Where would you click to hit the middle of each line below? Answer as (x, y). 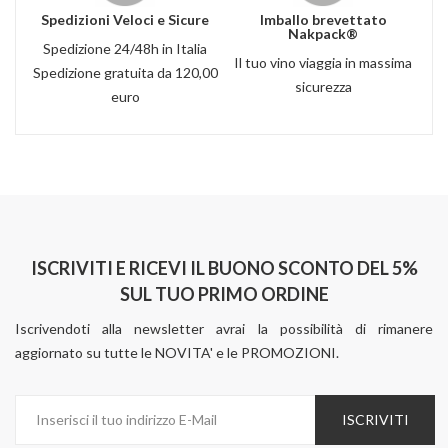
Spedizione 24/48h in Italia (125, 48)
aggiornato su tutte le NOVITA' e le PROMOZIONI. (177, 352)
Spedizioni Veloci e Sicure (125, 19)
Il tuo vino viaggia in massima (323, 62)
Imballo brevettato (323, 19)
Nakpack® (323, 33)
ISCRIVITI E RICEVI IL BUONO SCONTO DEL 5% (224, 267)
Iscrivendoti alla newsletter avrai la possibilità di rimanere (224, 328)
